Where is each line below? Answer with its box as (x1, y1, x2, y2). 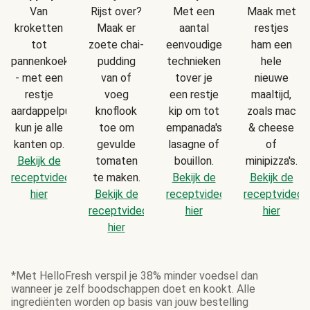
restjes (254, 21, 289, 35)
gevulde (97, 137, 136, 151)
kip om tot (168, 104, 219, 118)
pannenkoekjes (11, 54, 83, 68)
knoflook (95, 104, 137, 118)
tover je (175, 71, 212, 84)
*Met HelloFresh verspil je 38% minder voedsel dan (11, 268, 258, 282)
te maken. (92, 170, 140, 184)
